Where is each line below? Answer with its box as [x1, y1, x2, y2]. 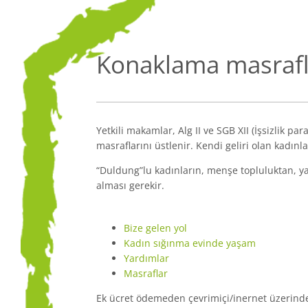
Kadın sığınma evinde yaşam [124, 236, 256, 250]
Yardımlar [124, 251, 169, 265]
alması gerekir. [96, 178, 164, 192]
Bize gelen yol [124, 221, 187, 234]
